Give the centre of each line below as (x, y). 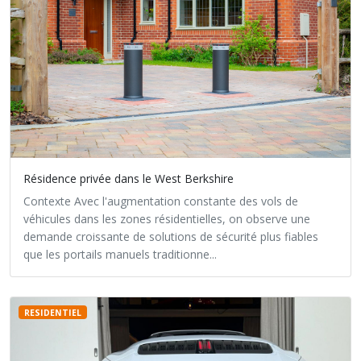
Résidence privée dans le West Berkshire (129, 178)
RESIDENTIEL (52, 312)
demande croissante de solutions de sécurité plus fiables (171, 237)
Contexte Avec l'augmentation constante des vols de (161, 201)
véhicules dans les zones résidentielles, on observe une (167, 219)
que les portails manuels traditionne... (120, 254)
